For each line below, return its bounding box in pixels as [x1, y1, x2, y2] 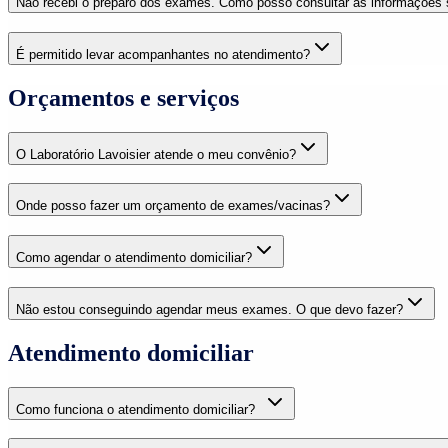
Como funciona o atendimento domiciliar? [16, 401, 263, 417]
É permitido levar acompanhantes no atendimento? [16, 46, 310, 62]
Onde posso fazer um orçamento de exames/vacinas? [16, 198, 330, 214]
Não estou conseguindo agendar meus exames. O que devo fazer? [16, 301, 403, 317]
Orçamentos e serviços [8, 84, 239, 111]
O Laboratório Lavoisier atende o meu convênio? [16, 146, 296, 162]
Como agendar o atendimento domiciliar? [16, 250, 252, 266]
